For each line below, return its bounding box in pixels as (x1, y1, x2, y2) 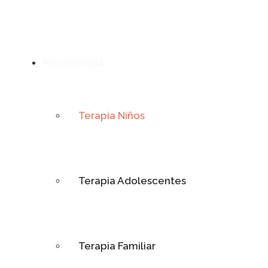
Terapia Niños (78, 109, 145, 122)
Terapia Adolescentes (78, 175, 186, 187)
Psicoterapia (42, 57, 103, 69)
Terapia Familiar (78, 240, 156, 252)
